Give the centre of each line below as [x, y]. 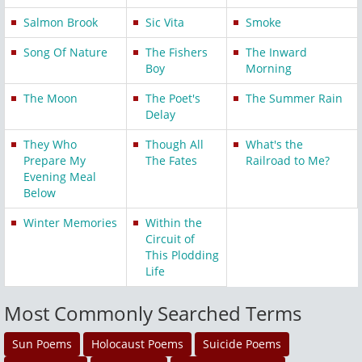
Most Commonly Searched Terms [153, 314]
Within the [174, 223]
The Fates [171, 161]
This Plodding [182, 255]
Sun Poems [42, 344]
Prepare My [55, 161]
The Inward [276, 53]
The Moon [51, 99]
